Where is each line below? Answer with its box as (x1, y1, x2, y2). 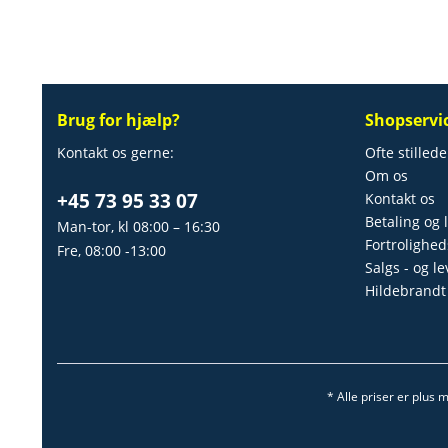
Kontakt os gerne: (57, 143, 174, 162)
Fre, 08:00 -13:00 (57, 241, 166, 260)
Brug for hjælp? (57, 109, 180, 131)
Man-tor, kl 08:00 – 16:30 (57, 217, 220, 236)
